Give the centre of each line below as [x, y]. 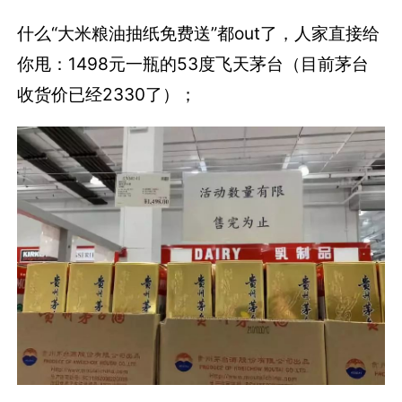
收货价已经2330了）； [107, 95]
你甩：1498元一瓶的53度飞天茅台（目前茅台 [193, 64]
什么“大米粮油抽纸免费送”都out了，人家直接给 [199, 34]
